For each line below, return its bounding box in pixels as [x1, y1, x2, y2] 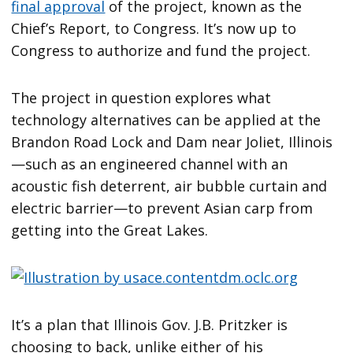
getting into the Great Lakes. [11, 220, 209, 240]
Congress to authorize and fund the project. [11, 40, 311, 60]
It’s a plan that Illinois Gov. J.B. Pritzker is [11, 314, 288, 334]
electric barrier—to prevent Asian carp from [11, 198, 314, 217]
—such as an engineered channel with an [11, 154, 288, 173]
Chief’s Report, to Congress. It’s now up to [11, 18, 297, 38]
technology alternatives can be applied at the [11, 110, 321, 129]
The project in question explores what [11, 87, 272, 107]
